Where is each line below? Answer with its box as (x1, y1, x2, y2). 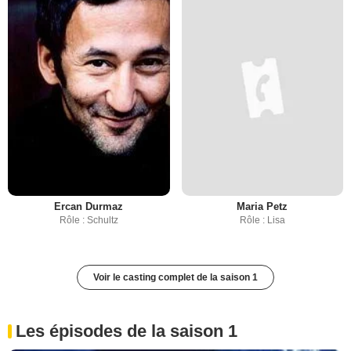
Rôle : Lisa (239, 215, 285, 226)
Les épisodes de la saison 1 (16, 321, 237, 342)
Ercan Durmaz (54, 201, 124, 213)
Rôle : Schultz (59, 215, 118, 226)
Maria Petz (237, 201, 288, 213)
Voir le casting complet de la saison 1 (93, 272, 258, 284)
